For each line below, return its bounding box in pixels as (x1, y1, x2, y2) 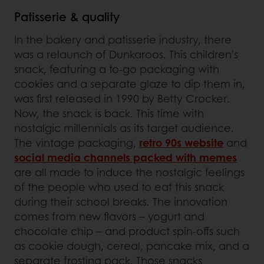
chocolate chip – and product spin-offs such (14, 223, 240, 239)
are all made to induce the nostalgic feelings (14, 164, 245, 180)
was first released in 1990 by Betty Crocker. (14, 90, 230, 106)
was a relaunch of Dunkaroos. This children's (14, 46, 238, 62)
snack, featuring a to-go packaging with (14, 61, 219, 77)
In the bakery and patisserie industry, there (14, 31, 232, 47)
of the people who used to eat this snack (14, 179, 224, 194)
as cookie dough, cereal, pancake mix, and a (14, 237, 249, 253)
